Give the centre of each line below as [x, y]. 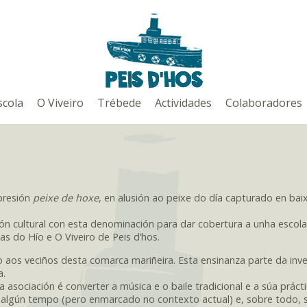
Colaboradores [264, 103]
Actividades [183, 103]
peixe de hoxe [66, 198]
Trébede [119, 103]
